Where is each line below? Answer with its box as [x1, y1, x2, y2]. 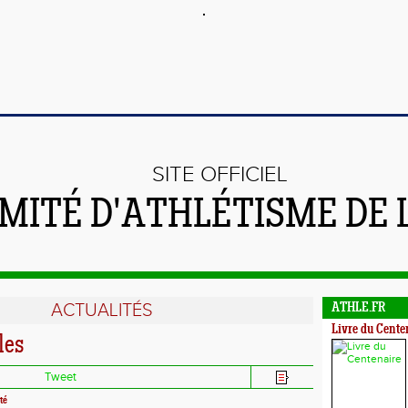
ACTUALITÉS [50, 300, 153, 321]
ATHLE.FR [331, 301, 385, 315]
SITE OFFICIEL [152, 162, 288, 188]
